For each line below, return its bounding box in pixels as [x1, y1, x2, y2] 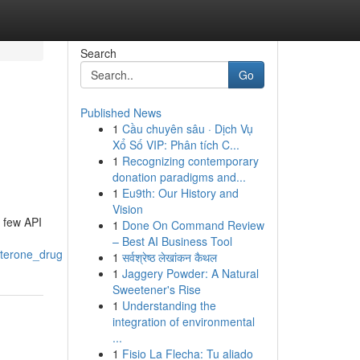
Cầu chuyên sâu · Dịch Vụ [121, 121, 253, 137]
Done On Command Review [121, 217, 264, 233]
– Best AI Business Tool [112, 233, 232, 249]
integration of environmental [112, 313, 255, 329]
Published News [80, 104, 162, 121]
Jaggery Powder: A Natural [121, 265, 259, 281]
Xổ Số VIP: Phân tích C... [112, 137, 239, 153]
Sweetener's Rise [112, 281, 201, 297]
